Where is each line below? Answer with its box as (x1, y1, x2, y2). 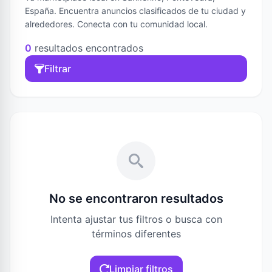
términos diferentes (91, 228, 181, 240)
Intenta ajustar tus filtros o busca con (50, 213, 222, 226)
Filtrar (44, 63, 71, 75)
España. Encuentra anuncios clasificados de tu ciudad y (25, 5, 246, 16)
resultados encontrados (32, 42, 143, 55)
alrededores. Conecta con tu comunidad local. (25, 19, 208, 30)
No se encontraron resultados (49, 191, 223, 206)
